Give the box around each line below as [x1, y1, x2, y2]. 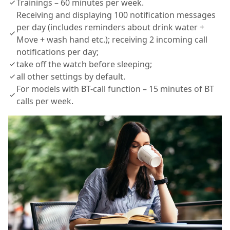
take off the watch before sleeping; [16, 59, 152, 70]
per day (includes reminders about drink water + [16, 22, 204, 33]
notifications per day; [16, 46, 99, 58]
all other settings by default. [16, 71, 125, 83]
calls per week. [16, 95, 73, 107]
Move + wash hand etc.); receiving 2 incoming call [16, 34, 207, 46]
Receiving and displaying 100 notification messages [16, 9, 216, 21]
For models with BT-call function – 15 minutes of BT [16, 83, 214, 95]
